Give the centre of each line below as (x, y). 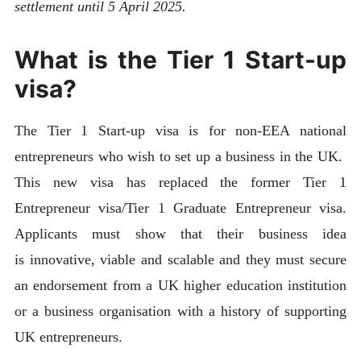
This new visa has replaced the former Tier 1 (180, 182)
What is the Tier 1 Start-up (180, 59)
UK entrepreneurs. (68, 336)
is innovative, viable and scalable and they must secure (180, 259)
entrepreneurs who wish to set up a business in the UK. (180, 156)
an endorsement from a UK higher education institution (180, 285)
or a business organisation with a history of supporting (180, 311)
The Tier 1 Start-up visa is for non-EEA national (180, 130)
